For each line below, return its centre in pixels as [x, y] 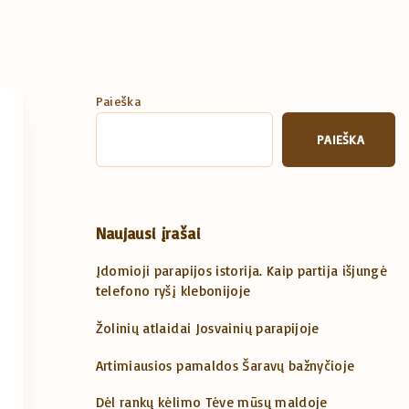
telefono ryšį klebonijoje [173, 291]
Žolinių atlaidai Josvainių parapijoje [207, 328]
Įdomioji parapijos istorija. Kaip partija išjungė [241, 271]
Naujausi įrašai [147, 233]
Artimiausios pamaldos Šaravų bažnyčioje [225, 365]
